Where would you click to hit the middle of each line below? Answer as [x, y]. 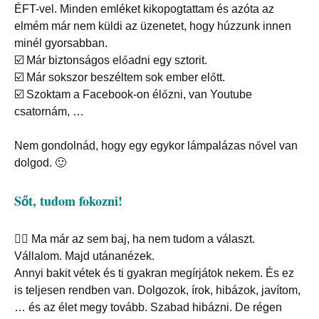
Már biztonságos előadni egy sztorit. [117, 61]
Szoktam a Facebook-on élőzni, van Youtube [139, 95]
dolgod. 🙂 [40, 163]
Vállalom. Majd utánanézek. [84, 256]
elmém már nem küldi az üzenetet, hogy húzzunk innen [153, 26]
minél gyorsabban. [61, 43]
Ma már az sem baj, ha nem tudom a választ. [143, 239]
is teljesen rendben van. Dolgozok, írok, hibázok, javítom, [157, 291]
